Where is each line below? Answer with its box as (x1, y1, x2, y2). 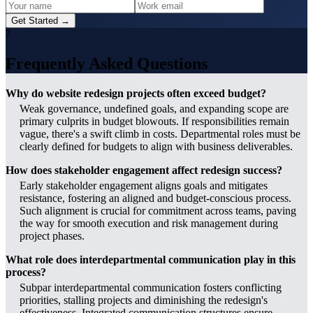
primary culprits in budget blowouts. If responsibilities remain (20, 115, 289, 127)
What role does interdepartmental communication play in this (6, 253, 296, 265)
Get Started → (11, 15, 70, 26)
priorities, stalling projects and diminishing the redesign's (20, 293, 268, 306)
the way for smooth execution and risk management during (20, 217, 278, 229)
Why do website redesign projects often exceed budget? (6, 87, 266, 99)
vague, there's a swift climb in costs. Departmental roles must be (20, 127, 300, 140)
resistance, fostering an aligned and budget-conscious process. (20, 191, 291, 204)
